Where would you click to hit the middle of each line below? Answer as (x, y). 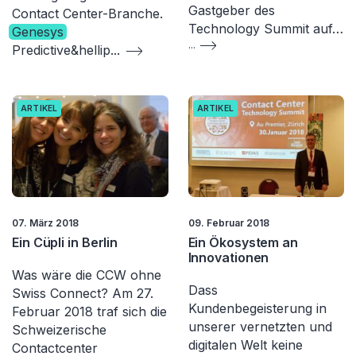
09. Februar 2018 (228, 222)
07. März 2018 (45, 222)
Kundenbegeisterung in (257, 308)
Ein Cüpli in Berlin (65, 242)
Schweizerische (59, 329)
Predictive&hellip (61, 50)
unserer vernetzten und (260, 326)
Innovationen (228, 257)
